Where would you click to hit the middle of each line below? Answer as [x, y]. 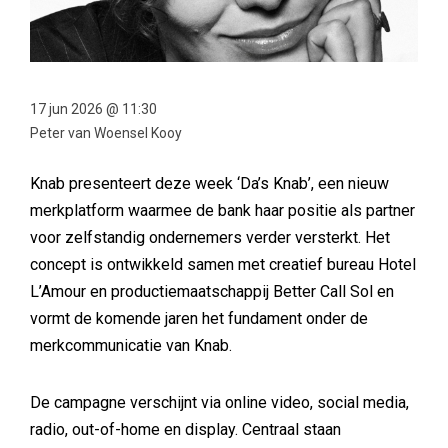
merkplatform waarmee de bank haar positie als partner [222, 211]
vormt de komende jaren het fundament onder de [199, 319]
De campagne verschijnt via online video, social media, [219, 403]
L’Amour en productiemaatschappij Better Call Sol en [212, 292]
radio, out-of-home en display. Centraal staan [185, 430]
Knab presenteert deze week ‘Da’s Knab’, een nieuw [209, 184]
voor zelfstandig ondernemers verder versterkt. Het [210, 238]
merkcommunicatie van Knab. [131, 346]
